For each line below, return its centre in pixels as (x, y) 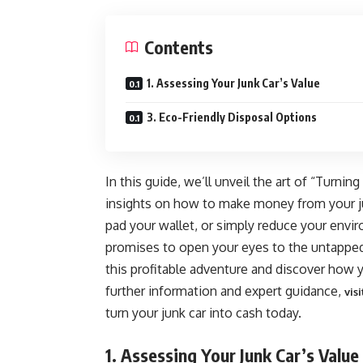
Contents (179, 47)
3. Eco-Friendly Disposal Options (232, 117)
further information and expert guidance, (225, 291)
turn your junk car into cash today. (203, 313)
